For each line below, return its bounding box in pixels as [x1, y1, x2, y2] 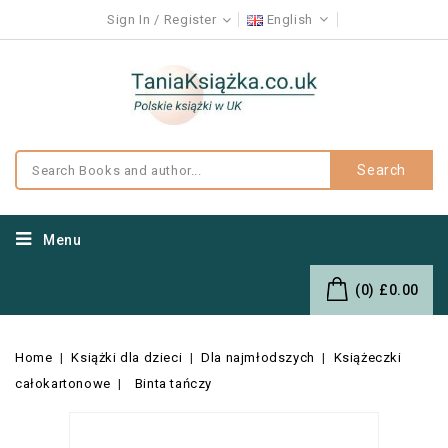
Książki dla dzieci [71, 350, 183, 365]
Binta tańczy [134, 376, 212, 391]
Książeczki [333, 350, 402, 365]
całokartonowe [15, 376, 111, 391]
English [266, 12, 317, 27]
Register [163, 12, 217, 27]
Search [357, 162, 406, 178]
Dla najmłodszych [201, 350, 315, 365]
